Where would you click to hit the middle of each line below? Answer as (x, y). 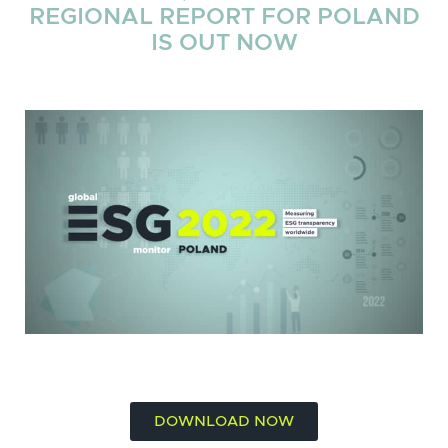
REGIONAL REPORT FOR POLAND (224, 17)
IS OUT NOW (224, 43)
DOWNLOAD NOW (224, 421)
